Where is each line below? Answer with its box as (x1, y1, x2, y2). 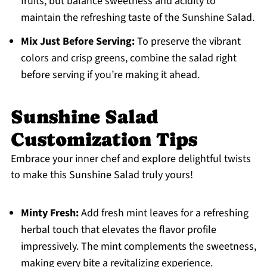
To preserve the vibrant (134, 34, 241, 49)
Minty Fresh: (20, 206, 79, 221)
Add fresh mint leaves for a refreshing (78, 206, 249, 221)
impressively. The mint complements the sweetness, (20, 239, 256, 254)
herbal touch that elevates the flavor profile (20, 222, 216, 238)
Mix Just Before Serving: (20, 34, 135, 49)
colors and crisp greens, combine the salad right (20, 51, 237, 66)
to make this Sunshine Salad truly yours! (10, 167, 193, 183)
